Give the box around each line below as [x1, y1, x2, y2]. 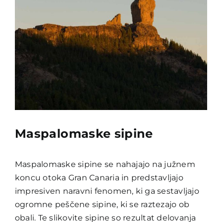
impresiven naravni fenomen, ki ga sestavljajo [14, 186, 199, 196]
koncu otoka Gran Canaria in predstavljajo [14, 172, 183, 182]
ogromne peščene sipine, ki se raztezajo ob [14, 199, 190, 209]
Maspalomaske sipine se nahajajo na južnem [14, 159, 195, 169]
